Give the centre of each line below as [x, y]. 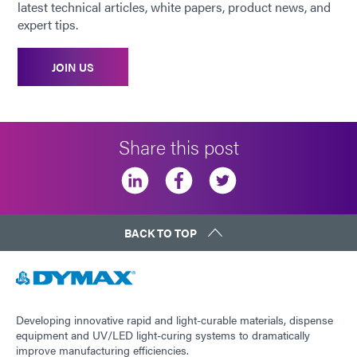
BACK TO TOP [161, 233]
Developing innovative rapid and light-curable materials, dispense [175, 319]
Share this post [178, 147]
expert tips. [48, 25]
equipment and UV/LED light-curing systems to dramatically [163, 334]
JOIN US [73, 67]
